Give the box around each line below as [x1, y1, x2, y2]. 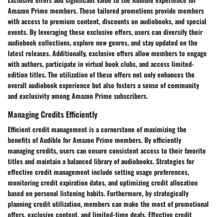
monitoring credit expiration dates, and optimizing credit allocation [8, 177, 198, 188]
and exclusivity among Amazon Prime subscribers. [8, 91, 148, 101]
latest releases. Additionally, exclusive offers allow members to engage [8, 48, 207, 58]
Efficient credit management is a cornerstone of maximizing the [8, 124, 186, 135]
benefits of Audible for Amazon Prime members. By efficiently [8, 135, 181, 145]
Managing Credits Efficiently [8, 108, 97, 120]
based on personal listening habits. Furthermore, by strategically [8, 188, 188, 199]
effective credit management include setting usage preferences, [8, 167, 189, 177]
